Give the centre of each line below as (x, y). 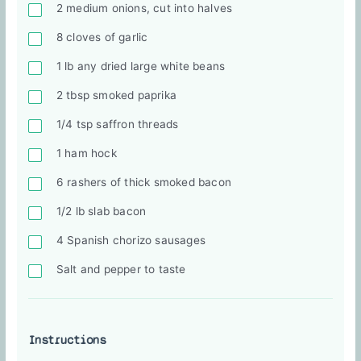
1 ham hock (86, 154)
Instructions (66, 340)
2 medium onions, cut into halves (144, 8)
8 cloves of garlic (102, 37)
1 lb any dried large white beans (141, 66)
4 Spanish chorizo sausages (131, 241)
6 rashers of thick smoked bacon (143, 183)
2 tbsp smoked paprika (116, 95)
